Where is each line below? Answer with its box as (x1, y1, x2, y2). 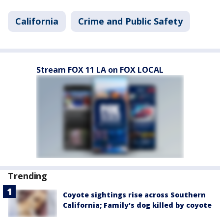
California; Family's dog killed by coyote (63, 200, 212, 210)
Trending (8, 170, 48, 182)
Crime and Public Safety (78, 15, 183, 27)
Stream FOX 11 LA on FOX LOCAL (36, 64, 164, 75)
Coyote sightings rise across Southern (63, 190, 206, 199)
